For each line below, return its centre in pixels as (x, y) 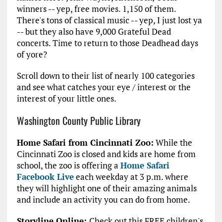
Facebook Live (45, 177)
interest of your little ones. (66, 99)
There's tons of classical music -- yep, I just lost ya (109, 20)
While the (173, 143)
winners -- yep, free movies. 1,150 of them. (96, 9)
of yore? (32, 55)
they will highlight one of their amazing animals (107, 188)
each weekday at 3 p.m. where (131, 177)
